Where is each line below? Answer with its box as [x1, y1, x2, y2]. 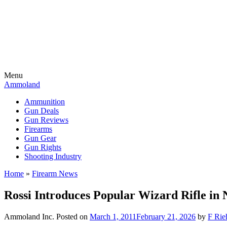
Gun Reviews [24, 116, 68, 124]
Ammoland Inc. [4, 212, 54, 221]
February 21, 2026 [136, 212, 196, 221]
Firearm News [32, 169, 78, 178]
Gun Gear [24, 134, 56, 142]
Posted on [56, 212, 90, 221]
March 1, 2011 [90, 212, 136, 221]
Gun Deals [24, 106, 59, 115]
